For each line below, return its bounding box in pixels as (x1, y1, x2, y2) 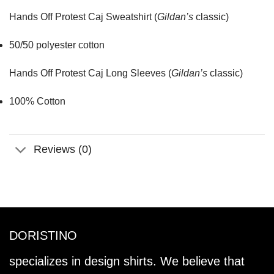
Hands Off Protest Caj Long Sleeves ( (9, 68, 171, 79)
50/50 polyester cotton (9, 40, 105, 51)
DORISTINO (9, 228, 77, 242)
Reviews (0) (34, 143, 92, 156)
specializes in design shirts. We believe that (9, 254, 245, 268)
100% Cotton (9, 95, 65, 106)
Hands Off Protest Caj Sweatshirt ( (9, 12, 157, 23)
